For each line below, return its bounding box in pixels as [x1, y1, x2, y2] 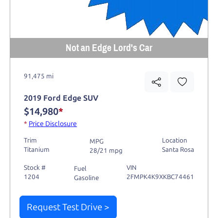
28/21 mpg [89, 146, 123, 155]
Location [162, 136, 188, 144]
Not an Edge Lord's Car [66, 38, 152, 56]
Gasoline [73, 174, 99, 182]
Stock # [23, 163, 46, 171]
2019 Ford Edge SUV [23, 93, 98, 103]
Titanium [23, 145, 50, 153]
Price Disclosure [28, 120, 77, 128]
